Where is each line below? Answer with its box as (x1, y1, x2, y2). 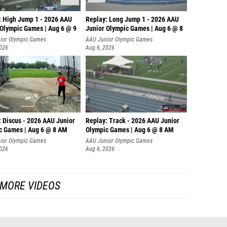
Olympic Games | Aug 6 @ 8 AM (86, 123, 174, 132)
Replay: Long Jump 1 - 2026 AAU (86, 13, 179, 21)
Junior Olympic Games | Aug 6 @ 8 (86, 22, 183, 30)
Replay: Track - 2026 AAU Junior (86, 114, 179, 123)
